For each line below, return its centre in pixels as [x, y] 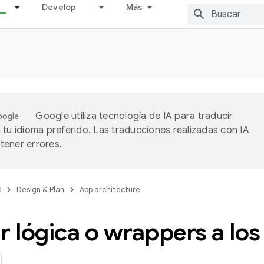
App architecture [110, 189]
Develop [59, 7]
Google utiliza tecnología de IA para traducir [134, 116]
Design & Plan [40, 189]
